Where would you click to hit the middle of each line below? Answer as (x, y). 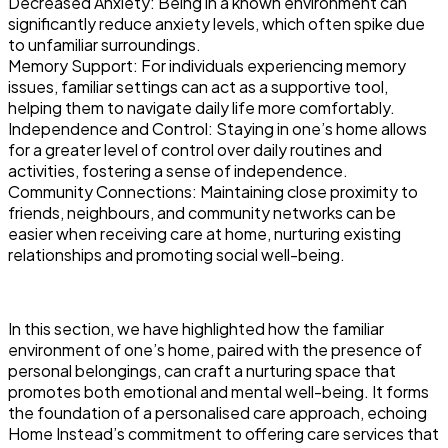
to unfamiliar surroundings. (104, 44)
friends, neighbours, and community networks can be (202, 212)
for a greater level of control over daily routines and (195, 149)
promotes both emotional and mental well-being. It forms (218, 391)
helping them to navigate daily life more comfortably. (201, 107)
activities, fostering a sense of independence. (178, 170)
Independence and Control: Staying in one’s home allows (217, 128)
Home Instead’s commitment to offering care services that (223, 433)
